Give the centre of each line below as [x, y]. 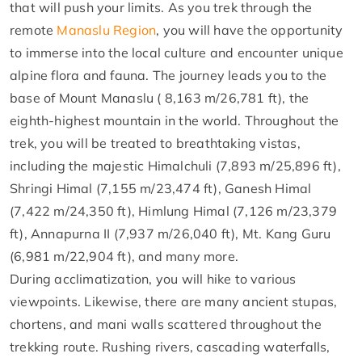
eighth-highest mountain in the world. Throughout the [175, 120]
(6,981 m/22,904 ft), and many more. [124, 256]
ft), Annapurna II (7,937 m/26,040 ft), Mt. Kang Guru [170, 233]
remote [34, 29]
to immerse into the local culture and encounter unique [177, 52]
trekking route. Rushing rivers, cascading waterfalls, [170, 346]
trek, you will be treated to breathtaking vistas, [155, 143]
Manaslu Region [107, 29]
